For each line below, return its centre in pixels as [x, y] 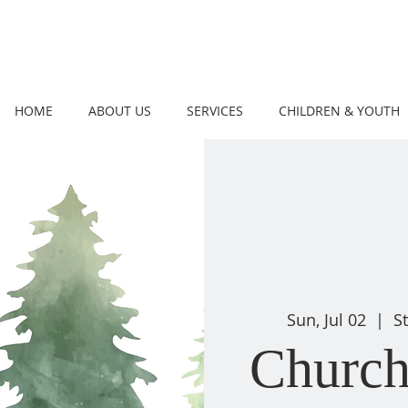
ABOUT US [119, 111]
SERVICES [214, 111]
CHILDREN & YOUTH [339, 111]
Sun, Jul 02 [326, 319]
